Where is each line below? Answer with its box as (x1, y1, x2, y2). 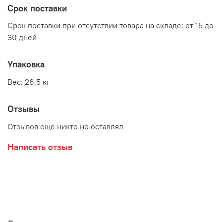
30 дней (7, 32, 37, 43)
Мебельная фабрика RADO (7, 45, 104, 55)
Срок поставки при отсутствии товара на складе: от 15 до (7, 20, 214, 31)
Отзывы (7, 103, 40, 115)
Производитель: (7, 27, 66, 37)
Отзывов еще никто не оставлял (7, 121, 123, 131)
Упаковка (7, 58, 45, 70)
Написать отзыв (7, 141, 72, 153)
